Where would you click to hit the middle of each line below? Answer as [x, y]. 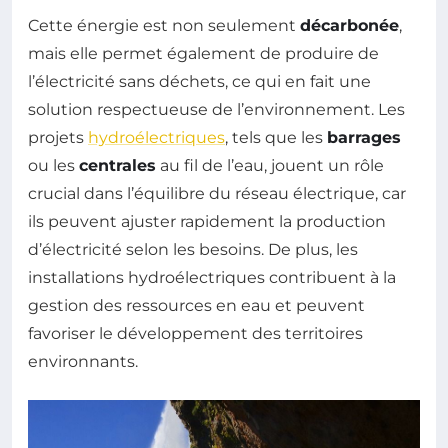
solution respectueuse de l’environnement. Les [216, 109]
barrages [364, 137]
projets [58, 137]
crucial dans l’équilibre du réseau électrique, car [217, 193]
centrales [117, 165]
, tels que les [276, 137]
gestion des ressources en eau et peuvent [196, 305]
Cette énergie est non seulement [164, 25]
